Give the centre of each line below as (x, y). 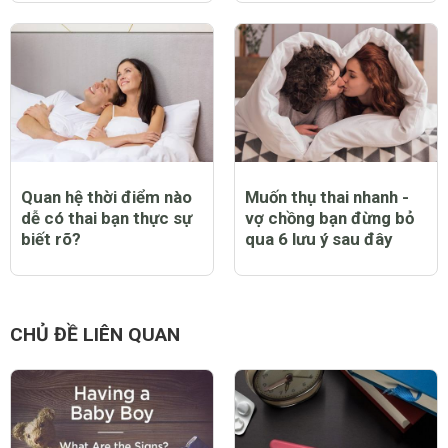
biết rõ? (51, 238)
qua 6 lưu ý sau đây (318, 238)
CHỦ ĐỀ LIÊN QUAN (95, 335)
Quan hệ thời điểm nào (106, 196)
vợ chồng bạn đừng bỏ (329, 217)
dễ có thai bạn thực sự (106, 217)
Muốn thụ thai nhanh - (327, 196)
